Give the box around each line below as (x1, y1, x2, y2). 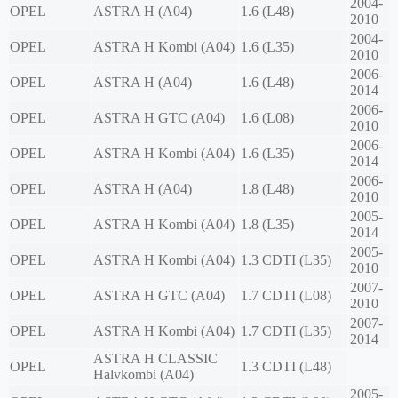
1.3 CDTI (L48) (241, 359, 331, 375)
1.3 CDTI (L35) (241, 252, 331, 268)
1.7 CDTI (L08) (241, 288, 331, 304)
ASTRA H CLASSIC (93, 351, 218, 367)
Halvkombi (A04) (93, 367, 194, 383)
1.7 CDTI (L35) (241, 323, 331, 339)
